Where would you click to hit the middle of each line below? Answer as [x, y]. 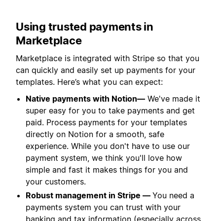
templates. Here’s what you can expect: [89, 82]
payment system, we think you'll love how [104, 158]
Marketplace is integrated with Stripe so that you [108, 58]
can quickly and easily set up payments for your [106, 70]
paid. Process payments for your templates [106, 123]
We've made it [173, 99]
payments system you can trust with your [103, 207]
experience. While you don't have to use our [108, 146]
